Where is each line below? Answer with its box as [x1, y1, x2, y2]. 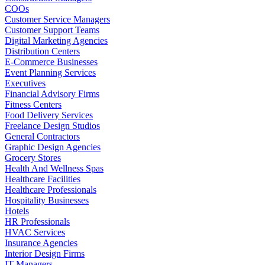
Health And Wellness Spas [5, 163, 104, 173]
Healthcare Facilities [5, 173, 80, 184]
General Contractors [5, 131, 80, 141]
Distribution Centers [5, 46, 80, 56]
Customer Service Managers [5, 14, 110, 24]
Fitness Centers [5, 99, 62, 109]
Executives [5, 77, 46, 88]
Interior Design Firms [5, 248, 85, 258]
